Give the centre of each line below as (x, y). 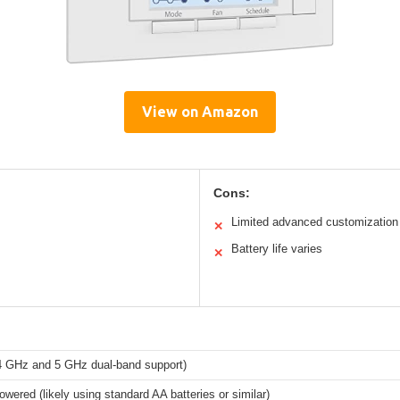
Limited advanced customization (315, 221)
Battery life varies (277, 248)
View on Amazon (200, 111)
